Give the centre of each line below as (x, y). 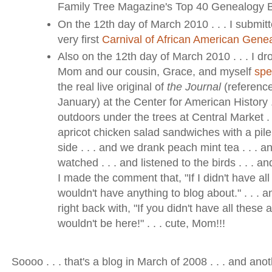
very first (80, 39)
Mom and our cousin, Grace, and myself (156, 72)
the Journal (194, 87)
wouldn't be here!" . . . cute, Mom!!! (141, 224)
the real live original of (112, 87)
